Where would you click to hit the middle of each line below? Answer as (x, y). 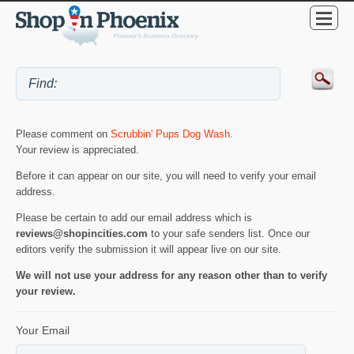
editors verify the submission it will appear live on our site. (149, 250)
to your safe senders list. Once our (229, 234)
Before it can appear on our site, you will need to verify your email (166, 176)
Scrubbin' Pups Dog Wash (170, 134)
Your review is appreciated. (77, 150)
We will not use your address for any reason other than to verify (171, 275)
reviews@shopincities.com (82, 234)
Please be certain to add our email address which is (134, 218)
